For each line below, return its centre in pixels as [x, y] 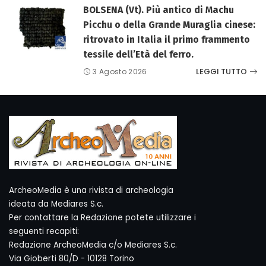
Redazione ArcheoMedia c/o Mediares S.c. [93, 245]
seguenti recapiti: [44, 231]
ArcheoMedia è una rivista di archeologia [91, 190]
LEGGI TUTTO [221, 72]
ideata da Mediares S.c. [56, 204]
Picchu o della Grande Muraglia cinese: [169, 24]
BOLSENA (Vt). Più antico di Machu [159, 9]
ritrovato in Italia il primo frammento [167, 39]
